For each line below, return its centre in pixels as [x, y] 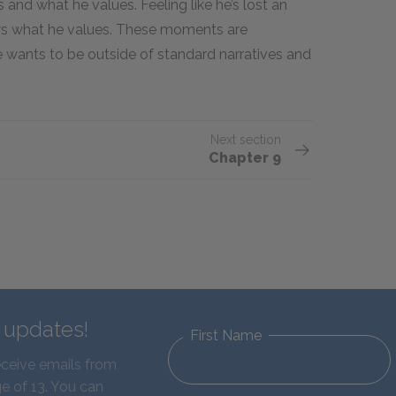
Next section [246, 140]
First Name [225, 335]
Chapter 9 [245, 158]
